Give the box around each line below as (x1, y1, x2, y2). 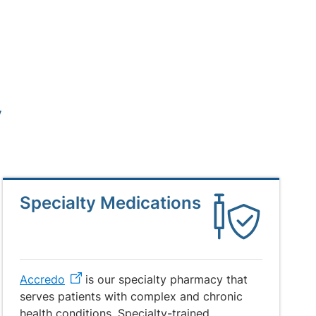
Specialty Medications (20, 193, 201, 213)
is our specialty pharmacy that (82, 272, 248, 286)
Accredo (20, 272, 65, 286)
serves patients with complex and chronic (20, 289, 243, 303)
